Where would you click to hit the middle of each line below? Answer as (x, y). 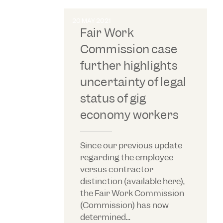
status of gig (113, 98)
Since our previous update (131, 145)
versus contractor (116, 169)
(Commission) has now (124, 205)
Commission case (129, 49)
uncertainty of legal (133, 82)
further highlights (129, 65)
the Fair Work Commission (132, 193)
